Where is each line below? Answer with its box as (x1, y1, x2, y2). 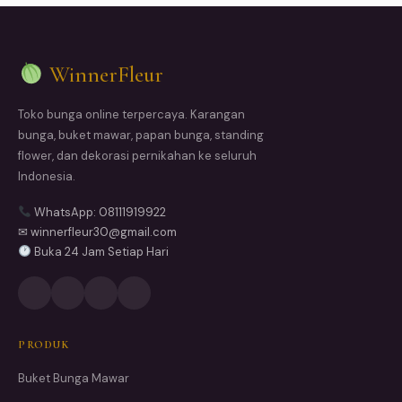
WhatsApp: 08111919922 (31, 205, 166, 221)
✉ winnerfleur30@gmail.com (18, 224, 177, 240)
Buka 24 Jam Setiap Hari (31, 244, 169, 260)
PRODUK (18, 338, 69, 352)
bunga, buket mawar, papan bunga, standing (18, 127, 264, 144)
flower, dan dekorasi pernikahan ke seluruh (18, 148, 257, 164)
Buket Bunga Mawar (18, 371, 129, 387)
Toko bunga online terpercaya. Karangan (18, 107, 245, 123)
